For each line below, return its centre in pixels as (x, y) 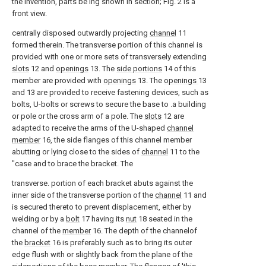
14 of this (179, 69)
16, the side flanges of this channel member (116, 140)
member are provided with (58, 80)
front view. (29, 13)
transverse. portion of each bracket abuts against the (102, 183)
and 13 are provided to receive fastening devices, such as (110, 92)
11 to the (184, 152)
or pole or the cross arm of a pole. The (78, 116)
